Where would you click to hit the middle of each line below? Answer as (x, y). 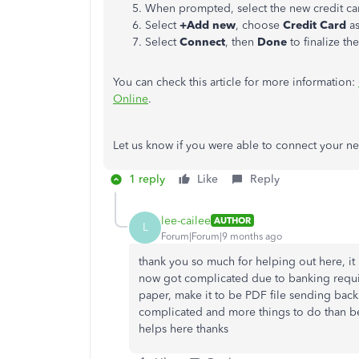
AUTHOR (232, 220)
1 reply (147, 179)
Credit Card (315, 25)
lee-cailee (186, 220)
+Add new (208, 25)
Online (131, 99)
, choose (259, 25)
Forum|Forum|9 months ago (222, 236)
